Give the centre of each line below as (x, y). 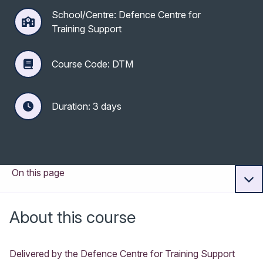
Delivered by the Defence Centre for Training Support (122, 253)
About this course (73, 217)
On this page (38, 172)
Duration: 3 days (87, 106)
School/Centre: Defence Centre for (126, 14)
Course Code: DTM (92, 64)
